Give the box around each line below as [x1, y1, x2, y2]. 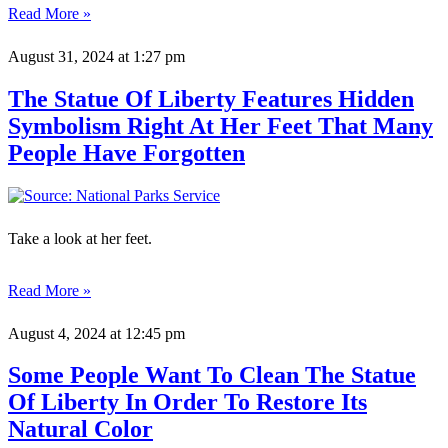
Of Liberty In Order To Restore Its [8, 389, 367, 416]
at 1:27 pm [114, 47, 185, 65]
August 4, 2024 [8, 324, 106, 342]
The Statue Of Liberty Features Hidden [8, 85, 414, 112]
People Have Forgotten [8, 139, 245, 166]
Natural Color [8, 416, 153, 443]
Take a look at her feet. [8, 229, 152, 247]
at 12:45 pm [106, 324, 185, 342]
